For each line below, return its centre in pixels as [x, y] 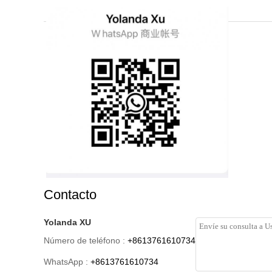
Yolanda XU [67, 222]
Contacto [70, 195]
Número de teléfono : [84, 240]
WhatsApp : [66, 262]
